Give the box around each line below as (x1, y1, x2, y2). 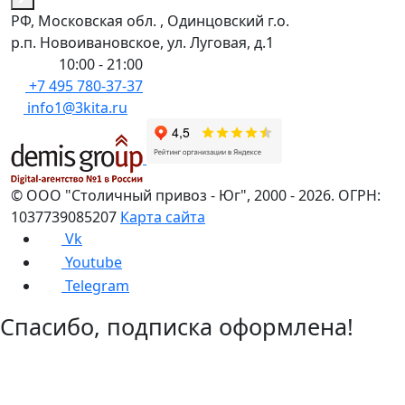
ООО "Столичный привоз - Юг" (26, 185, 247, 206)
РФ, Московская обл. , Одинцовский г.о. (11, 10, 289, 31)
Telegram (65, 275, 129, 296)
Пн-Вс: (11, 53, 59, 74)
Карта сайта (120, 207, 205, 228)
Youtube (65, 252, 122, 273)
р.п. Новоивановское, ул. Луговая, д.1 (11, 32, 274, 52)
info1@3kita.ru (27, 97, 127, 118)
